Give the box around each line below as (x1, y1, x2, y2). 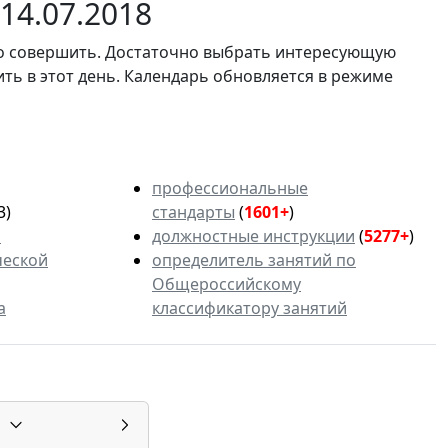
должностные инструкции (152, 225, 355, 248)
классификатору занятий (152, 297, 347, 320)
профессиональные (152, 177, 308, 200)
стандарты (152, 201, 235, 224)
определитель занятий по (152, 249, 356, 272)
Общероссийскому (152, 273, 301, 296)
